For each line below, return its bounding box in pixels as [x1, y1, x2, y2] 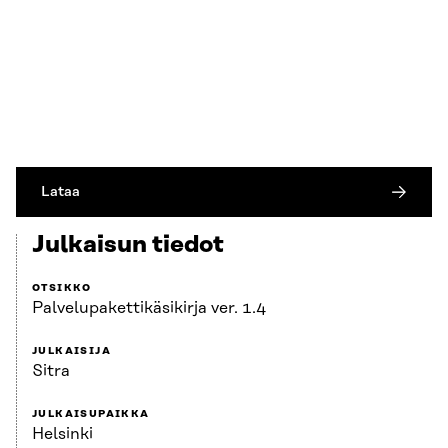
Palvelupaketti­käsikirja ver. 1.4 [32, 299, 266, 318]
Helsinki [32, 425, 93, 444]
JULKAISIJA [32, 345, 111, 358]
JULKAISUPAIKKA [32, 408, 150, 421]
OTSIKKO [32, 282, 92, 295]
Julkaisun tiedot [32, 232, 224, 259]
